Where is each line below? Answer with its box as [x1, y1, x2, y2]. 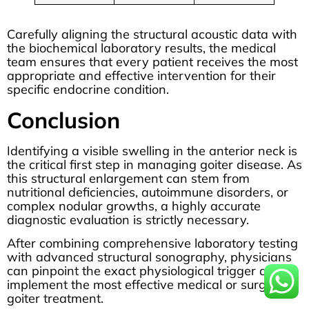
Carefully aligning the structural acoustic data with [7, 26, 297, 43]
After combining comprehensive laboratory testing [7, 235, 298, 251]
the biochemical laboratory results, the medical [7, 40, 276, 57]
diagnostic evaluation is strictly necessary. [7, 211, 249, 228]
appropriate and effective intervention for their [7, 68, 276, 84]
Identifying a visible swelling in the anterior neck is [7, 142, 297, 159]
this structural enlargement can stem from [7, 170, 250, 186]
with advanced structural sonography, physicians [7, 248, 292, 265]
